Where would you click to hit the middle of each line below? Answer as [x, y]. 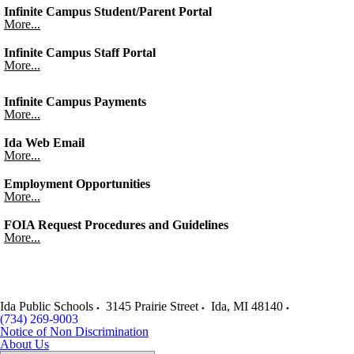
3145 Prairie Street [152, 306]
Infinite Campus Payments [75, 102]
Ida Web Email [44, 143]
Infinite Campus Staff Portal [80, 53]
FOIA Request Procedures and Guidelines [116, 225]
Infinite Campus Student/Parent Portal [108, 11]
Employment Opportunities [77, 184]
